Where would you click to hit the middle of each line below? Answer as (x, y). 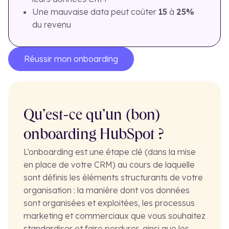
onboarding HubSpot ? (94, 136)
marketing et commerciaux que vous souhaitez (114, 215)
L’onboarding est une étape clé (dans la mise (110, 152)
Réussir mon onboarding (71, 59)
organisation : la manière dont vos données (107, 190)
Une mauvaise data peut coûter (95, 12)
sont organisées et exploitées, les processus (109, 203)
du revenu (53, 24)
